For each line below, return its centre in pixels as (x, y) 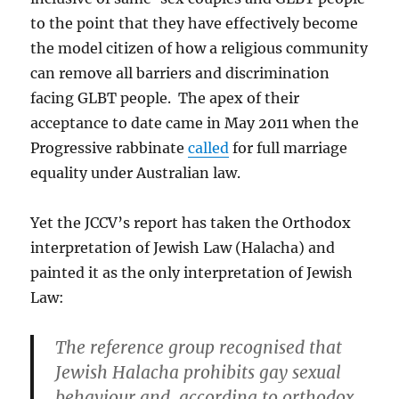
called (209, 147)
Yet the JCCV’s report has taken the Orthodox (191, 222)
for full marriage (289, 147)
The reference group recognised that (199, 347)
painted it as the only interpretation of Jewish (192, 272)
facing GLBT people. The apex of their (165, 98)
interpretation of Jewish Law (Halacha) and (183, 247)
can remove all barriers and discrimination (180, 73)
